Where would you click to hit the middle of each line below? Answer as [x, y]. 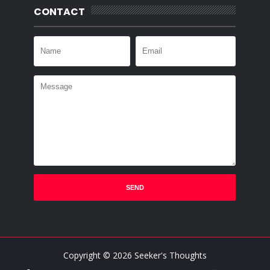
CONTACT [60, 11]
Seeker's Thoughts [170, 255]
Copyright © [88, 255]
